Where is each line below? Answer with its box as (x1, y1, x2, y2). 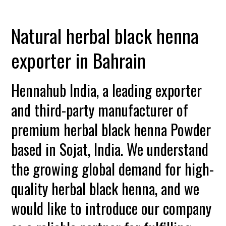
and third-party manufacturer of (11, 98, 189, 121)
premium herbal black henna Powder (11, 118, 211, 141)
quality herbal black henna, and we (11, 177, 200, 200)
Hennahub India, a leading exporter (11, 79, 202, 101)
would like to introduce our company (11, 197, 212, 219)
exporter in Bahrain (11, 46, 146, 74)
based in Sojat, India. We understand (11, 138, 209, 160)
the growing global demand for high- (11, 157, 214, 180)
